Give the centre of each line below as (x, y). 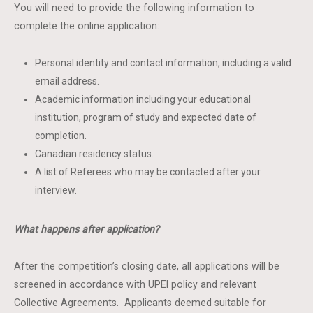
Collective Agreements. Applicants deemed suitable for (140, 303)
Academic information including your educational (143, 99)
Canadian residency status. (95, 154)
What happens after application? (87, 229)
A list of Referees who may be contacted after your (148, 172)
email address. (67, 81)
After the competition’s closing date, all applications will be (147, 266)
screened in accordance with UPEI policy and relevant (136, 284)
